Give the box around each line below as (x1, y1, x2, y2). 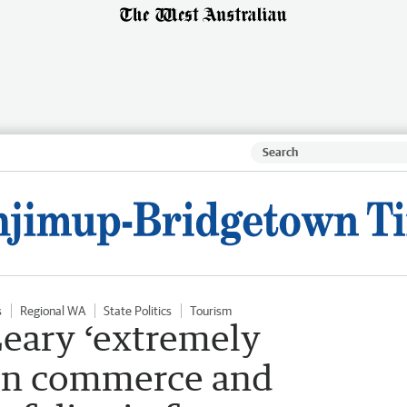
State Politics (104, 303, 172, 318)
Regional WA (20, 303, 85, 318)
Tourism (190, 303, 232, 318)
